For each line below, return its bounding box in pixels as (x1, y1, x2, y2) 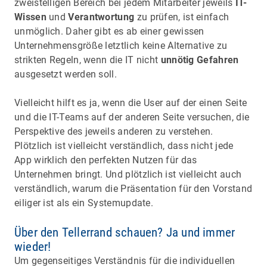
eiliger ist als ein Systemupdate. (14, 197, 154, 209)
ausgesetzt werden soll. (14, 68, 117, 80)
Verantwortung (68, 11, 135, 23)
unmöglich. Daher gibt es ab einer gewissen (14, 25, 204, 37)
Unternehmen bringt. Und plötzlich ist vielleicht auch (14, 169, 242, 181)
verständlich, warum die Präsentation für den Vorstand (14, 183, 253, 195)
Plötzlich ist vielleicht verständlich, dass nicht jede (14, 140, 234, 152)
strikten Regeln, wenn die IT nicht (14, 54, 161, 66)
